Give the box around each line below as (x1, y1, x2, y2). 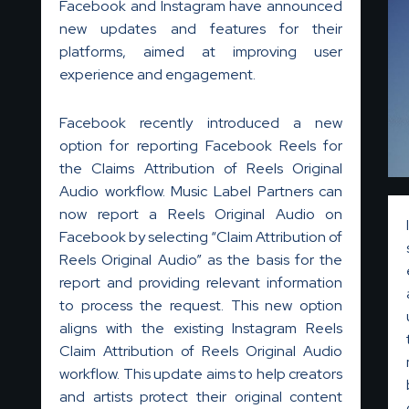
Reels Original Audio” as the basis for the (59, 249, 343, 269)
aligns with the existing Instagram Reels (59, 318, 343, 338)
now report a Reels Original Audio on (59, 204, 343, 224)
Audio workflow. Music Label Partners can (59, 181, 343, 201)
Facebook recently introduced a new (59, 112, 343, 132)
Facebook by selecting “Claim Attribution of (59, 226, 343, 246)
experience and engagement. (59, 64, 256, 84)
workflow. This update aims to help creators (59, 363, 343, 383)
